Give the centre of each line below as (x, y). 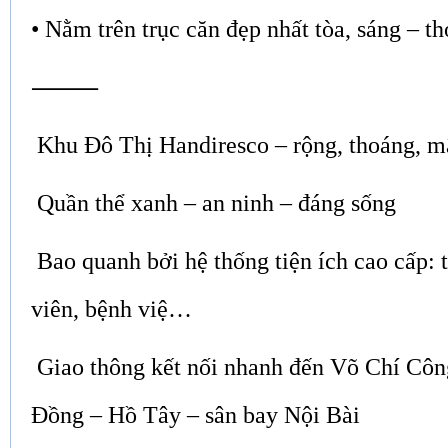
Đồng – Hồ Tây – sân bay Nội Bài (195, 414)
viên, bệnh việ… (111, 308)
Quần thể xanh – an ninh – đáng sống (213, 202)
